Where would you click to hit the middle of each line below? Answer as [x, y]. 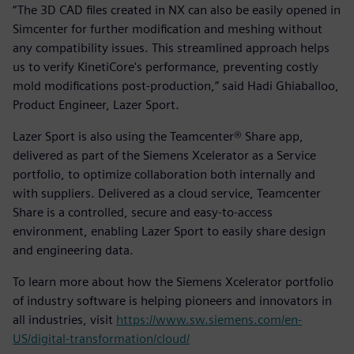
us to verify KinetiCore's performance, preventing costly [166, 67]
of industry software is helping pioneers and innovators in [172, 301]
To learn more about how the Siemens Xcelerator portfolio [173, 282]
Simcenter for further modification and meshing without [168, 29]
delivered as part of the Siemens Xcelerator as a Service [164, 156]
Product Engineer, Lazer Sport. [96, 105]
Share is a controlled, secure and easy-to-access [143, 213]
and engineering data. [73, 250]
